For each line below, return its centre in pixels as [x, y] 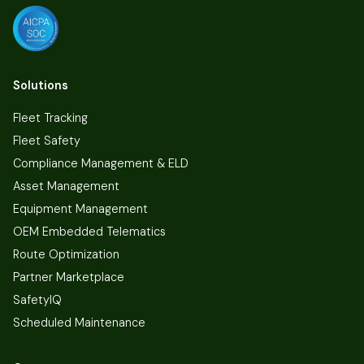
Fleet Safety [47, 141]
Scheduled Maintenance [79, 323]
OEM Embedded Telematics [89, 232]
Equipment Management [80, 209]
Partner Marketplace [69, 277]
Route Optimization [66, 255]
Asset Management [66, 186]
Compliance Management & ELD [101, 164]
